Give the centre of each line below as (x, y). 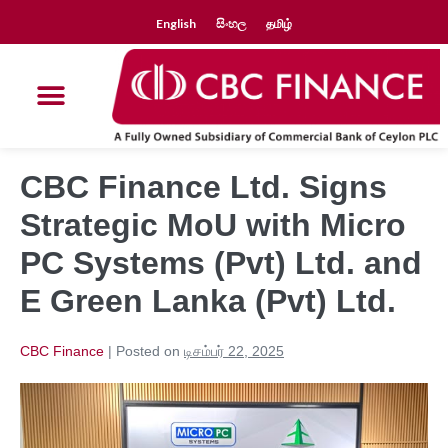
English (176, 23)
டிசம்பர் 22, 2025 (234, 351)
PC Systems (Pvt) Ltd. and (221, 263)
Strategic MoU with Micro (213, 225)
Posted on (148, 351)
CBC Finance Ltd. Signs (203, 187)
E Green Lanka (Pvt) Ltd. (208, 301)
